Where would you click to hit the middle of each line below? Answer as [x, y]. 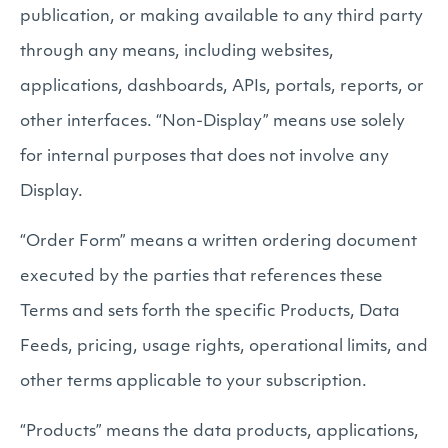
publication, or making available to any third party [221, 17]
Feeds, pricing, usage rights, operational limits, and [224, 347]
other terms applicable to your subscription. [193, 382]
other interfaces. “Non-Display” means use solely [212, 122]
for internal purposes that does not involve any [204, 157]
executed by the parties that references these [201, 277]
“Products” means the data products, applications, [219, 432]
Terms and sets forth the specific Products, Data [210, 312]
